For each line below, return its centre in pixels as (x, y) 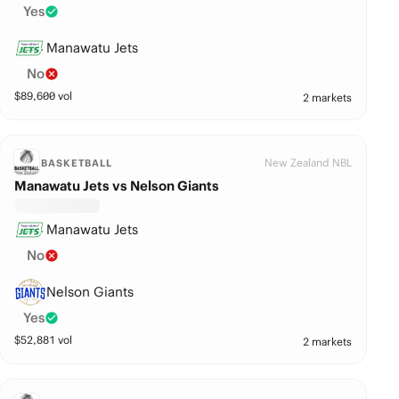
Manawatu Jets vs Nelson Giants (117, 186)
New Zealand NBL (309, 163)
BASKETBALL (77, 163)
